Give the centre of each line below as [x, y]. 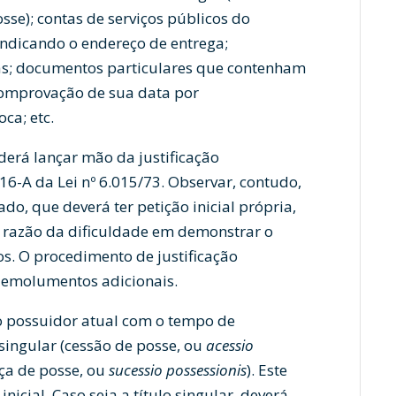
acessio [230, 345]
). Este [267, 370]
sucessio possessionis [178, 370]
